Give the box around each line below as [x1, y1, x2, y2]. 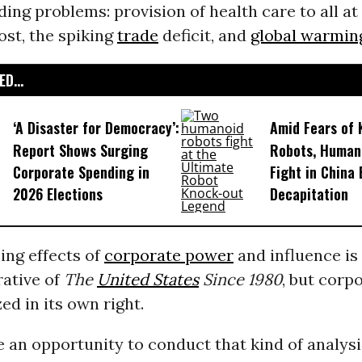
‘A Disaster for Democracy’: [12, 117, 179, 139]
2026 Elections [12, 183, 103, 205]
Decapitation [269, 183, 348, 205]
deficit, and [158, 25, 250, 45]
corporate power [103, 245, 234, 265]
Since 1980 [198, 269, 282, 289]
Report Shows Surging [12, 140, 148, 161]
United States [96, 269, 199, 289]
